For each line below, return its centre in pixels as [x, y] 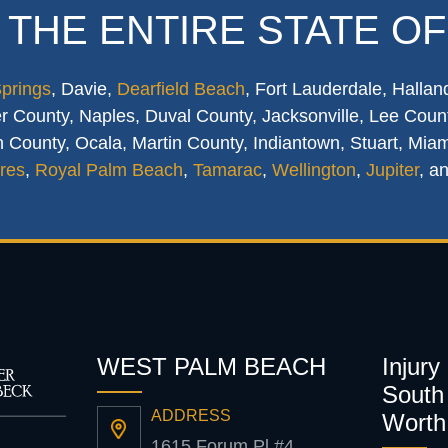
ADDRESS [190, 415]
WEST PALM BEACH [211, 366]
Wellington [314, 170]
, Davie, [83, 89]
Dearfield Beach [180, 89]
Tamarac [227, 170]
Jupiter [392, 170]
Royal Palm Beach [109, 170]
